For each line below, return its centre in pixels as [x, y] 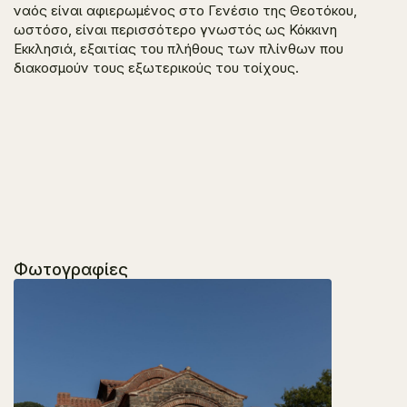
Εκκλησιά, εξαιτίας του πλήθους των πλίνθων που [179, 49]
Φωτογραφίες [71, 269]
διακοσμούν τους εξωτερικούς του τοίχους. [156, 68]
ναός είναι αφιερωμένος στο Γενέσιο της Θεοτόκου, [185, 10]
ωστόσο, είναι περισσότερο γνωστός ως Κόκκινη [175, 30]
